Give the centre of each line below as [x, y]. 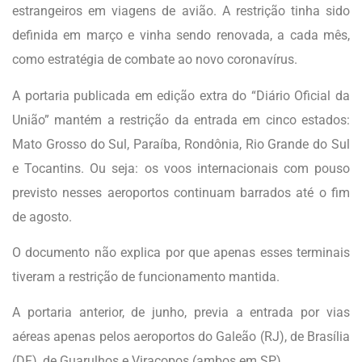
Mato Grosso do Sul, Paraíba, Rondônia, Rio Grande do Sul [181, 144]
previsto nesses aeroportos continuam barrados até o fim [181, 192]
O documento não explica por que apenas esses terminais [181, 252]
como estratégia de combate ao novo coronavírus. [155, 60]
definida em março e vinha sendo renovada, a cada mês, [181, 36]
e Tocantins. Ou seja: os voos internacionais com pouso [181, 168]
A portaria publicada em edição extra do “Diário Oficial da [181, 95]
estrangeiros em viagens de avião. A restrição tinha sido [181, 11]
